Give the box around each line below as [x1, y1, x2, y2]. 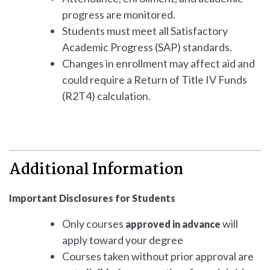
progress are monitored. [62, 7, 175, 21]
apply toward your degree [62, 233, 183, 247]
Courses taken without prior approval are [62, 250, 254, 263]
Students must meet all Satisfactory [62, 24, 228, 37]
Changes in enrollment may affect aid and [62, 56, 255, 70]
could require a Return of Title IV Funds [62, 72, 247, 86]
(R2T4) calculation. [62, 89, 151, 102]
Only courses [62, 217, 125, 231]
